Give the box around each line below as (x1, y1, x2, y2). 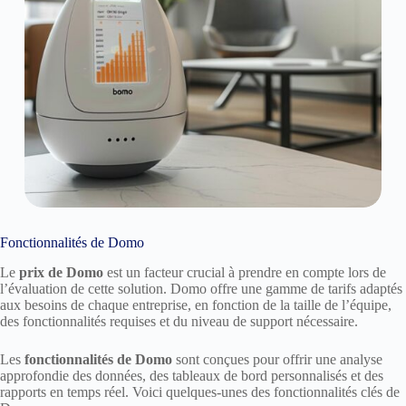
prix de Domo (19, 265, 103, 281)
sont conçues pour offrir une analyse (172, 352, 382, 368)
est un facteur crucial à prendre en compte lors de (103, 265, 386, 281)
